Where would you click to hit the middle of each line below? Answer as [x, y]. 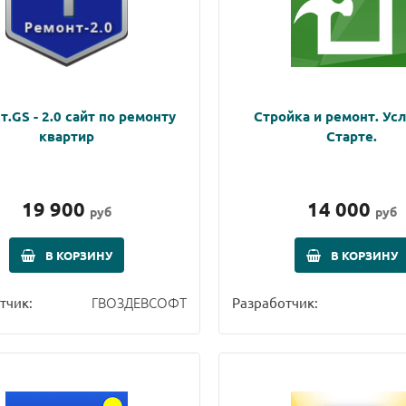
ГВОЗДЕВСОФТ [139, 302]
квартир [66, 135]
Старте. [352, 135]
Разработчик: [275, 302]
